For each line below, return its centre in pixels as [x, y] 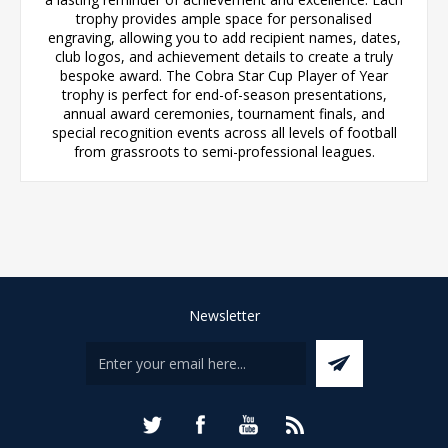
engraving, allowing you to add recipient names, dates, [224, 37]
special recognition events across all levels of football [224, 132]
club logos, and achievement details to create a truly [224, 56]
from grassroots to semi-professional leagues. [224, 151]
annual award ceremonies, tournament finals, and [224, 113]
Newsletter [224, 315]
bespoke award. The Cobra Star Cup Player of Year [224, 75]
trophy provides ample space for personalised [224, 18]
